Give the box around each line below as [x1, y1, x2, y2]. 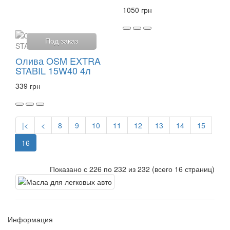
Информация [8, 214, 53, 225]
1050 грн [123, 5, 152, 15]
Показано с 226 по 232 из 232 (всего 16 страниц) [50, 164, 215, 175]
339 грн [15, 81, 41, 91]
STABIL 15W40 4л [15, 64, 91, 78]
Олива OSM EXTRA [15, 54, 101, 68]
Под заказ [45, 37, 78, 46]
